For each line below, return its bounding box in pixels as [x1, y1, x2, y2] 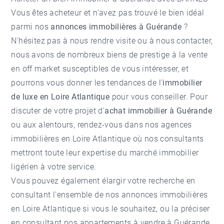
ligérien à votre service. [11, 162, 96, 172]
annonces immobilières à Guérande [50, 22, 182, 32]
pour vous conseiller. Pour [109, 92, 208, 102]
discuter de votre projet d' [11, 106, 105, 116]
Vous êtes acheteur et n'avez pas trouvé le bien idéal [11, 8, 204, 18]
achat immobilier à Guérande [104, 106, 212, 116]
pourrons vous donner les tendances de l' [11, 78, 163, 88]
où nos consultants [130, 134, 204, 144]
